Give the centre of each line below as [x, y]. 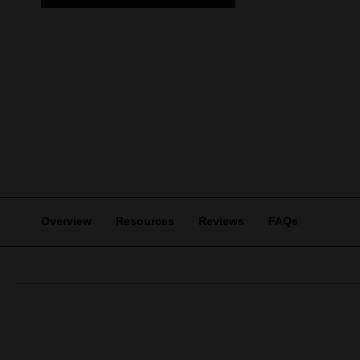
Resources [145, 221]
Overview [66, 221]
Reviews [221, 221]
